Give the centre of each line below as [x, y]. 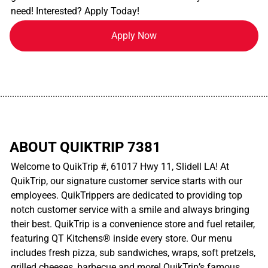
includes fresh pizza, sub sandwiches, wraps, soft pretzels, [133, 252]
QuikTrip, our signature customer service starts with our [127, 181]
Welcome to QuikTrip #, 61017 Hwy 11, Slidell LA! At [120, 166]
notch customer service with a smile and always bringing [130, 209]
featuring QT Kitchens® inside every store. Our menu [121, 238]
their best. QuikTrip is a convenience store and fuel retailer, [133, 224]
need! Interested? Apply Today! [75, 11]
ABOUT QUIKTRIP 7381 [85, 147]
